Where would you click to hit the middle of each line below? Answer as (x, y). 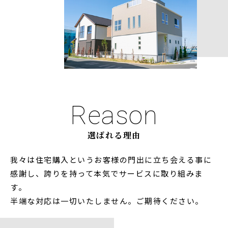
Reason (114, 116)
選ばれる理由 (114, 135)
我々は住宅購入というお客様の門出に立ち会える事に (111, 160)
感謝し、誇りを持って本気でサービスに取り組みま (107, 174)
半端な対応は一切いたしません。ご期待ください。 (107, 201)
